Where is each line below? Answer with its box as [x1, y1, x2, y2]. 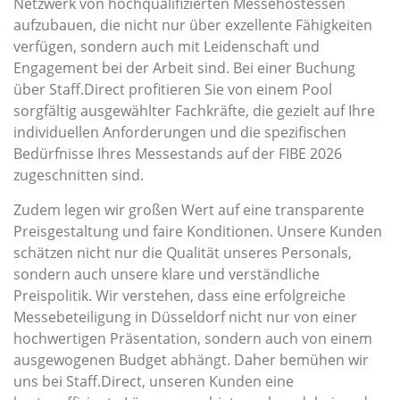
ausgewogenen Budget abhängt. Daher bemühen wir [13, 350, 369, 371]
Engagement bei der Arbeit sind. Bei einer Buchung [13, 58, 355, 79]
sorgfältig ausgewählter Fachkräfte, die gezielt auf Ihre [13, 101, 375, 121]
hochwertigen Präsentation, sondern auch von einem [13, 329, 372, 349]
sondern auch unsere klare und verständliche [13, 264, 320, 285]
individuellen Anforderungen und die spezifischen [13, 122, 346, 143]
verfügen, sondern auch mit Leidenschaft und [13, 37, 320, 57]
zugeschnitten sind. [13, 165, 144, 186]
